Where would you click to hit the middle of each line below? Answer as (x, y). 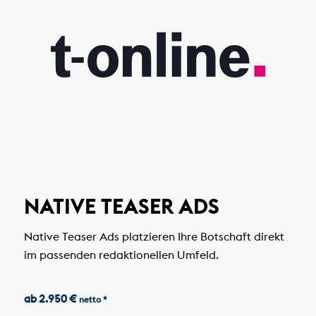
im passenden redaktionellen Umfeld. (121, 254)
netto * (93, 300)
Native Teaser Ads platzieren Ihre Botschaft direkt (154, 236)
